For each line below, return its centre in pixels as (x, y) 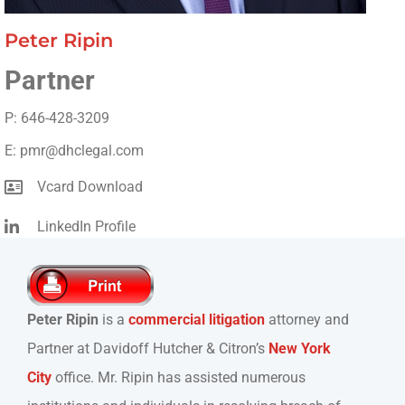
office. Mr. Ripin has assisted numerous (179, 377)
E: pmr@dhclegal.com (74, 150)
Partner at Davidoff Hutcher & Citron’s (148, 348)
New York (300, 348)
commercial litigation (197, 319)
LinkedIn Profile (86, 226)
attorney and (307, 319)
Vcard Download (89, 186)
